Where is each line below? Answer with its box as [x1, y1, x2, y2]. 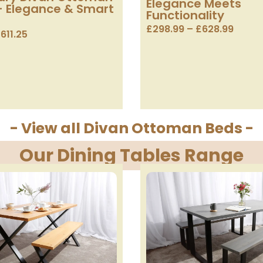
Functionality [146, 6, 224, 23]
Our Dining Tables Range [19, 143, 244, 168]
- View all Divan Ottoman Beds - [9, 117, 254, 139]
